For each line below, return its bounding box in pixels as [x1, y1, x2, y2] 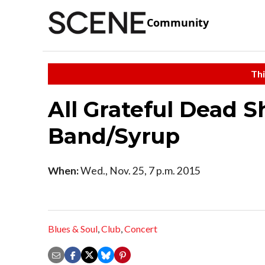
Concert [124, 223, 157, 235]
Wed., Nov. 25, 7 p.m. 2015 [79, 164, 201, 177]
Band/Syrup [48, 122, 180, 149]
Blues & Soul [48, 223, 98, 235]
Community [147, 15, 209, 30]
